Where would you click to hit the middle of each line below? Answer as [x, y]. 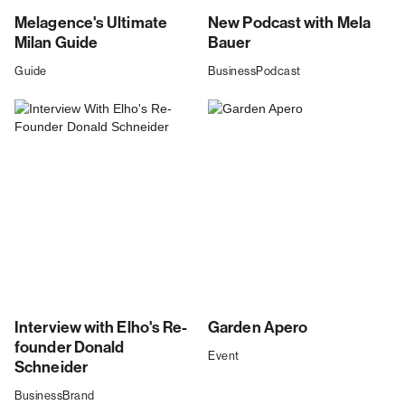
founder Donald [70, 348]
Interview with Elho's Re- [101, 328]
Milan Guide [57, 43]
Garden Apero [258, 328]
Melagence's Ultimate [91, 24]
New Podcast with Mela [290, 24]
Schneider [51, 368]
